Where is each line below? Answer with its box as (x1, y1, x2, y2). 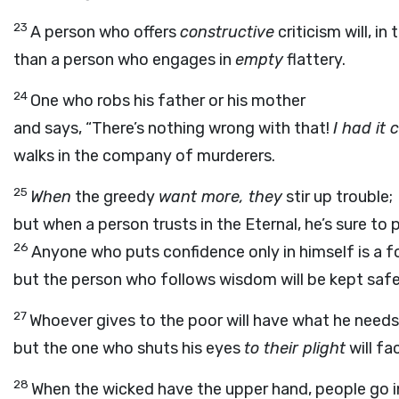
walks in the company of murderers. (13, 146, 275, 166)
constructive (180, 22, 274, 42)
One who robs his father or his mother (30, 91, 305, 110)
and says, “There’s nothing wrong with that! (13, 118, 333, 138)
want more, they (159, 187, 282, 207)
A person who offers (30, 22, 180, 42)
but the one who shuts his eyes (13, 338, 244, 358)
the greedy (71, 187, 159, 207)
